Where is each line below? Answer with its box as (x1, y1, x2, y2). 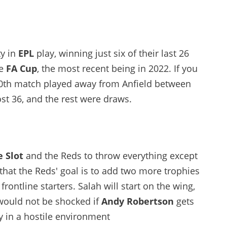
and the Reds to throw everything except (23, 149, 198, 162)
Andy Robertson (101, 195, 174, 207)
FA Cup (6, 62, 37, 74)
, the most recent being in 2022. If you (37, 62, 198, 74)
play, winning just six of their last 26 (34, 47, 189, 59)
